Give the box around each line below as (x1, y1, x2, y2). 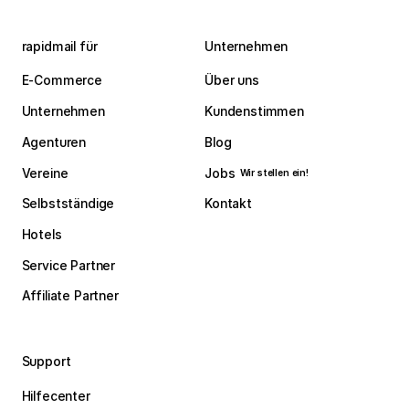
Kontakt (204, 196, 252, 212)
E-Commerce (21, 73, 102, 89)
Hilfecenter (21, 388, 90, 404)
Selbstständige (21, 196, 115, 212)
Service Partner (21, 257, 116, 273)
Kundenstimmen (204, 104, 304, 120)
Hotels (21, 226, 62, 242)
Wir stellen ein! (239, 167, 309, 179)
